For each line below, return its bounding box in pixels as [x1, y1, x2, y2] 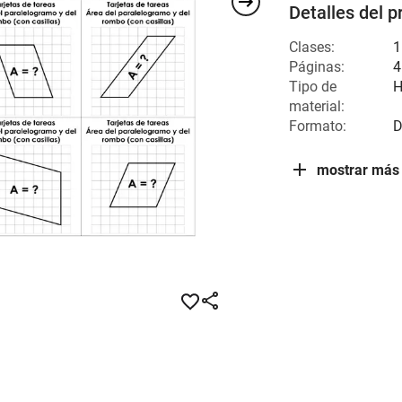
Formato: [289, 118, 346, 135]
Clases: [289, 39, 335, 56]
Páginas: [289, 58, 345, 75]
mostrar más [317, 161, 399, 179]
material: [289, 98, 345, 115]
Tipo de [289, 78, 336, 95]
